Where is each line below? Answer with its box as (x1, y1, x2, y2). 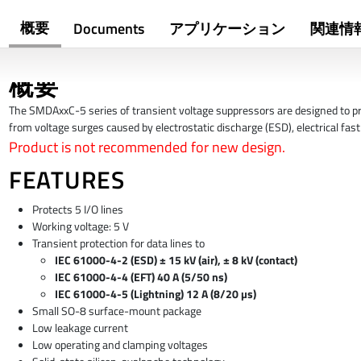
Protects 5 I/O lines (31, 201, 123, 219)
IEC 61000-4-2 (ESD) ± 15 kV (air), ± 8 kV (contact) (55, 251, 298, 270)
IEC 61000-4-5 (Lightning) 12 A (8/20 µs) (55, 285, 257, 304)
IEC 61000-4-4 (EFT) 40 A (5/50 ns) (55, 268, 228, 287)
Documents (73, 18, 144, 40)
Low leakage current (31, 319, 128, 338)
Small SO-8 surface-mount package (31, 302, 201, 321)
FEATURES (8, 160, 125, 198)
